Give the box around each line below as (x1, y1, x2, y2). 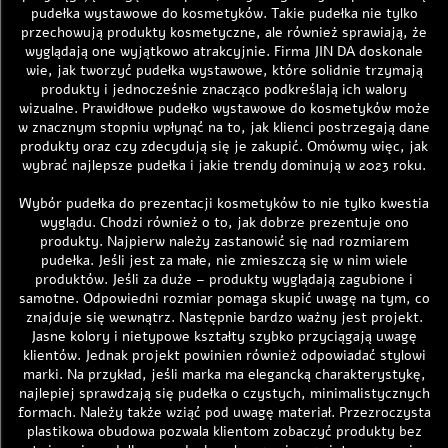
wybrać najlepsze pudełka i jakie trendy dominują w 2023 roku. (22, 156, 426, 175)
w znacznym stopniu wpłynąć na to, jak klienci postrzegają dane (18, 118, 430, 137)
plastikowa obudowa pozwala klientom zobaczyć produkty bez (26, 422, 422, 441)
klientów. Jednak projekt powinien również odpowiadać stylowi (22, 346, 426, 365)
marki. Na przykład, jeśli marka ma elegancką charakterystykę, (22, 365, 426, 384)
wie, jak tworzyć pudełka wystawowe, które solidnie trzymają (25, 61, 423, 80)
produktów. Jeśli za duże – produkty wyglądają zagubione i (35, 270, 413, 289)
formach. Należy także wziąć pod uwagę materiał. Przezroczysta (17, 403, 431, 422)
